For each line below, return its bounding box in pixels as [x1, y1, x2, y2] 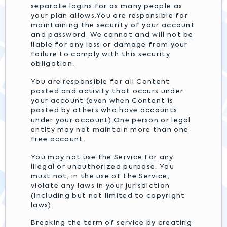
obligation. [31, 61, 75, 67]
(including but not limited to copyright [31, 193, 185, 199]
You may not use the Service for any [31, 154, 174, 161]
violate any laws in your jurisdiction [31, 183, 170, 190]
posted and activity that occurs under [31, 88, 184, 95]
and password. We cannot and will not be [31, 32, 194, 39]
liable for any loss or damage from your [31, 42, 188, 48]
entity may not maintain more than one [31, 127, 189, 133]
